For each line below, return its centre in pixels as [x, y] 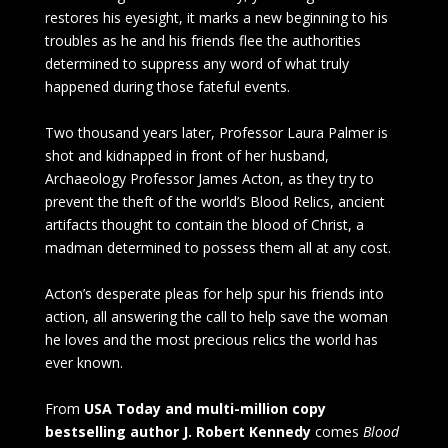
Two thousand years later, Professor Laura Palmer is [216, 133]
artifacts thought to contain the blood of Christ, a [204, 225]
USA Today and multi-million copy [204, 409]
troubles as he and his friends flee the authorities [202, 41]
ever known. [83, 363]
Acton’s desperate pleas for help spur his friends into [214, 294]
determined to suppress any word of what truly [196, 64]
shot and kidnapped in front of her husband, [186, 156]
